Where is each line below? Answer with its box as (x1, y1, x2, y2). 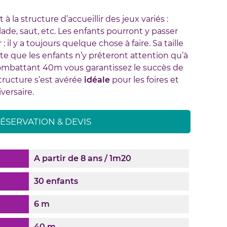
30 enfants (33, 176, 78, 186)
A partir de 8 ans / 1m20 (33, 153, 131, 163)
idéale (84, 75, 110, 85)
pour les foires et (110, 75, 179, 85)
